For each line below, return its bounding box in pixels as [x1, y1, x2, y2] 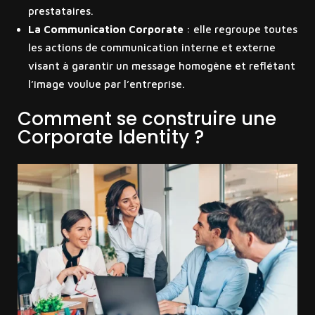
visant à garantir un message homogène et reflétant [27, 60, 295, 72]
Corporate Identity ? [17, 124, 204, 150]
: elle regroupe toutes [183, 23, 297, 36]
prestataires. [27, 5, 94, 18]
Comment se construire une [17, 106, 276, 132]
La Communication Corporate [27, 23, 184, 36]
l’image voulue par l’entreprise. [27, 78, 185, 91]
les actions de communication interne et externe [27, 41, 276, 54]
